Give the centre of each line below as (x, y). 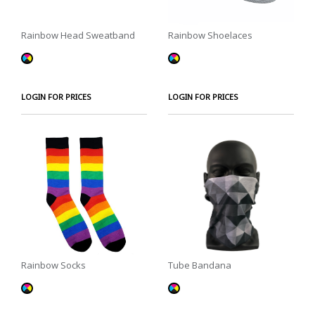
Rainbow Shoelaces (210, 36)
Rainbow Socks (53, 265)
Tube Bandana (200, 265)
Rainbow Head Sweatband (78, 36)
